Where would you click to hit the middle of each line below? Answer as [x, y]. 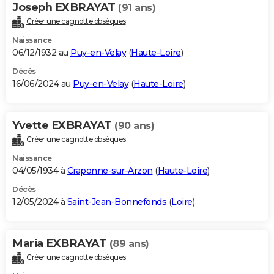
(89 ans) [129, 243]
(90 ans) [134, 126]
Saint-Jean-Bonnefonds [117, 202]
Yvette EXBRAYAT [63, 126]
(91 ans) [137, 8]
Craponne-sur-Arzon [110, 170]
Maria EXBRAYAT [61, 243]
